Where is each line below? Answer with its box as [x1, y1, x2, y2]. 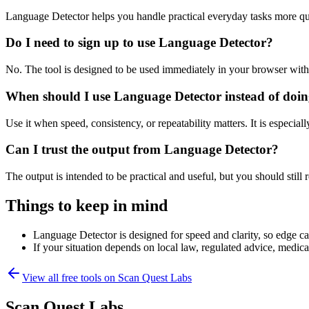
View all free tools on [22, 271, 118, 283]
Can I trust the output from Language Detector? [6, 142, 279, 157]
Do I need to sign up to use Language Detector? [6, 35, 273, 50]
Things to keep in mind [6, 196, 168, 215]
